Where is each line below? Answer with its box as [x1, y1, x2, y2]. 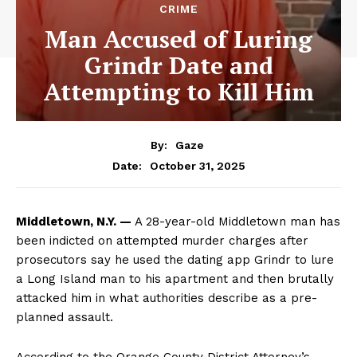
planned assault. [16, 309, 113, 324]
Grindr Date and [84, 49, 273, 81]
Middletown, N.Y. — [16, 214, 131, 229]
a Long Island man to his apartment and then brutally [16, 271, 334, 286]
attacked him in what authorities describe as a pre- [16, 290, 317, 305]
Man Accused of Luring [45, 23, 312, 55]
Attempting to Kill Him [43, 76, 314, 108]
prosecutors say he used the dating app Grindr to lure [16, 252, 334, 267]
